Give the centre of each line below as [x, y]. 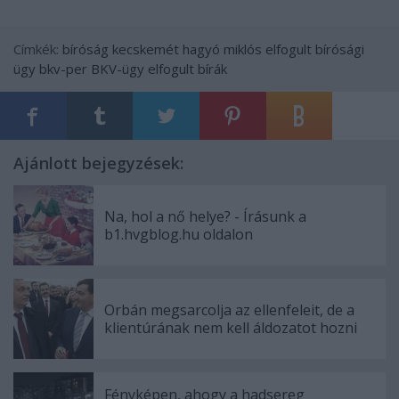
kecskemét [146, 49]
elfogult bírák [187, 68]
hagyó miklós [222, 49]
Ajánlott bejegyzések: [98, 163]
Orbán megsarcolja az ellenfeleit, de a [229, 309]
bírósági [340, 49]
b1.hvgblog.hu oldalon [179, 234]
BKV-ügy [118, 68]
